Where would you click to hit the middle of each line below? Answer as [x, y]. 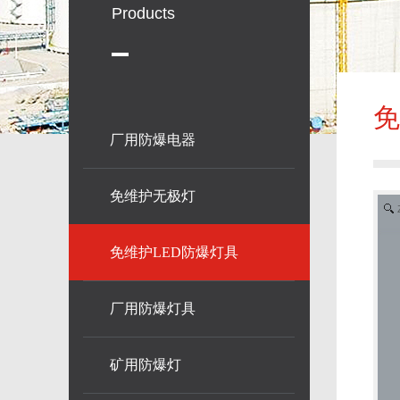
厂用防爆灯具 [153, 308]
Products [143, 13]
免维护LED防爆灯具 [174, 252]
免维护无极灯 [153, 196]
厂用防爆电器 [153, 140]
